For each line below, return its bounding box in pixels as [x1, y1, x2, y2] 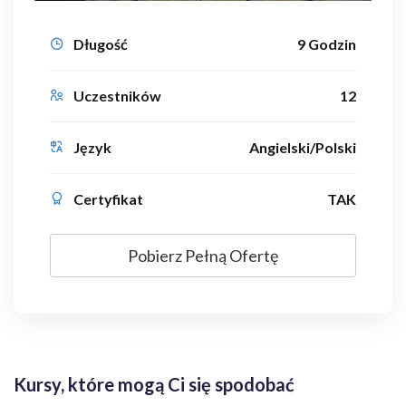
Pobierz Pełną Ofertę [128, 245, 278, 266]
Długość [73, 34, 128, 53]
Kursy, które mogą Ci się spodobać [14, 372, 295, 395]
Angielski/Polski [249, 138, 356, 156]
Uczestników [73, 86, 161, 104]
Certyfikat [73, 189, 143, 208]
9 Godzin [297, 34, 356, 53]
